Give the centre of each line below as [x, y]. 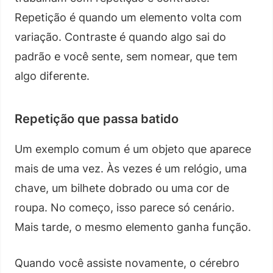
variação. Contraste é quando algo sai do [120, 37]
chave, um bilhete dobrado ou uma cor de [122, 188]
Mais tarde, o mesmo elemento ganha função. [133, 227]
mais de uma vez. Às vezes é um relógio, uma [131, 168]
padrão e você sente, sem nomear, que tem [126, 56]
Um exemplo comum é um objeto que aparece [133, 149]
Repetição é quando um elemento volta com [128, 17]
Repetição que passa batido [97, 119]
